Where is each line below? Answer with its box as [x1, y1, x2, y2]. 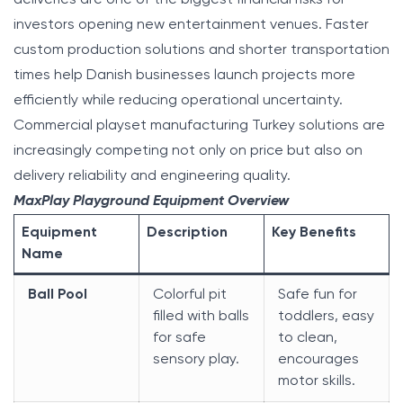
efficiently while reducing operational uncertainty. [13, 93, 343, 108]
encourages [278, 352, 359, 367]
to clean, [278, 330, 337, 345]
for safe [153, 330, 206, 345]
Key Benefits [272, 225, 356, 240]
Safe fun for [278, 287, 357, 302]
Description [147, 225, 228, 240]
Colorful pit [153, 287, 227, 302]
